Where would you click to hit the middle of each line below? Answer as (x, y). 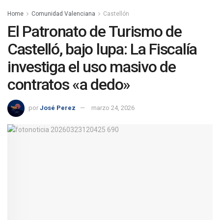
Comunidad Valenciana (63, 14)
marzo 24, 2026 (113, 108)
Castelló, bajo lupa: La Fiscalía (102, 49)
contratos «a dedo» (69, 85)
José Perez (58, 108)
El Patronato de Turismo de (95, 32)
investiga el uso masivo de (92, 67)
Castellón (116, 14)
